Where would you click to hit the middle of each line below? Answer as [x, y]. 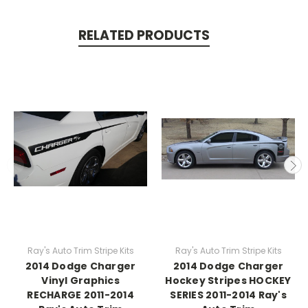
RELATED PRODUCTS [144, 35]
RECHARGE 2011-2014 [80, 295]
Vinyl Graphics [80, 280]
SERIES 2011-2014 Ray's [228, 295]
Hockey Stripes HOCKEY [228, 280]
